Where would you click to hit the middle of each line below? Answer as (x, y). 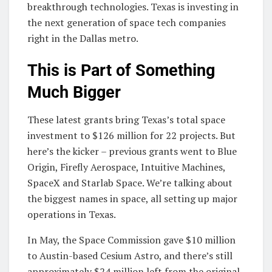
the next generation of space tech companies (127, 22)
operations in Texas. (72, 214)
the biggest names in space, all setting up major (132, 198)
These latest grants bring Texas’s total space (126, 119)
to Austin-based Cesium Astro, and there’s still (130, 255)
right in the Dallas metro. (83, 38)
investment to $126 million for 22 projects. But (131, 135)
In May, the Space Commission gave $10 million (131, 240)
